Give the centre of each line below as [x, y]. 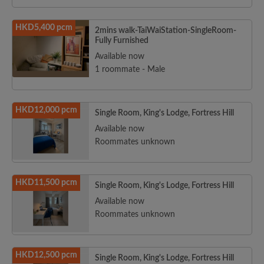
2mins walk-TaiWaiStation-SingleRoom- [166, 31]
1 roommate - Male [130, 70]
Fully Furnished [122, 41]
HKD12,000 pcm [46, 110]
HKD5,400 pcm [44, 28]
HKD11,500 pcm [46, 183]
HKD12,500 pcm [46, 255]
